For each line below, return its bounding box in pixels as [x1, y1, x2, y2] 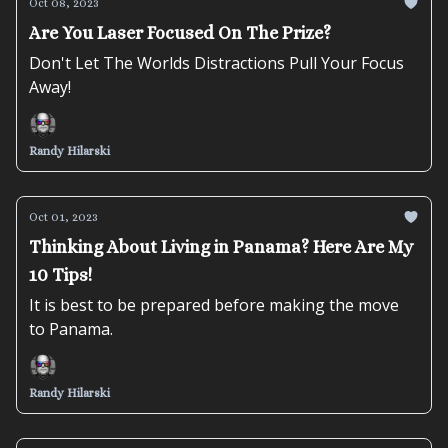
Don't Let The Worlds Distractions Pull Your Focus [29, 52, 404, 74]
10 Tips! [29, 265, 92, 285]
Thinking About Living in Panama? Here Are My [29, 237, 413, 257]
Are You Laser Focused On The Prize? [29, 23, 331, 43]
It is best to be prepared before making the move [29, 294, 399, 316]
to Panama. [29, 318, 113, 340]
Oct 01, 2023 [29, 210, 98, 224]
